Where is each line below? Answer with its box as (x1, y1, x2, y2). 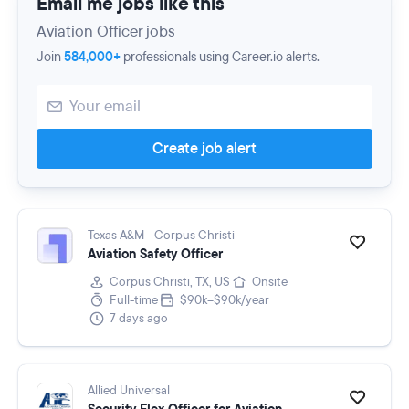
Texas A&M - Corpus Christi (88, 227, 235, 244)
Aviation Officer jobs (37, 21, 175, 42)
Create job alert (152, 139, 257, 159)
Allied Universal (88, 383, 170, 399)
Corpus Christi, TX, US (110, 274, 230, 290)
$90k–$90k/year (180, 292, 269, 309)
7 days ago (110, 310, 168, 327)
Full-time (110, 292, 158, 309)
